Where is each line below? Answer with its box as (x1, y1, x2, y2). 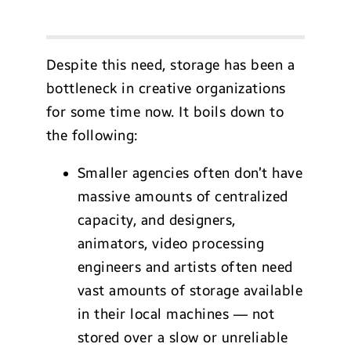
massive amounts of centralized (77, 187, 288, 205)
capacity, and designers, (77, 211, 236, 229)
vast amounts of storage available (77, 281, 303, 299)
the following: (45, 126, 138, 144)
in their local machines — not (77, 305, 275, 323)
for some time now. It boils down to (45, 103, 284, 121)
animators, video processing (77, 234, 265, 252)
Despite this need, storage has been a (45, 56, 295, 74)
